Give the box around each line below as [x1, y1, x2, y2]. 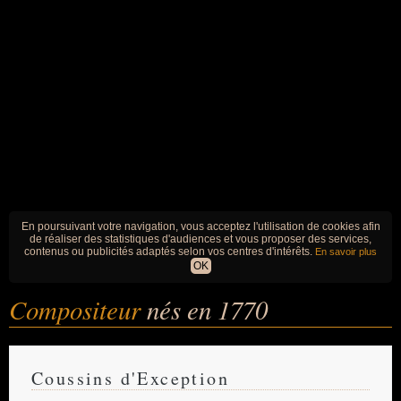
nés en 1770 [147, 292, 268, 327]
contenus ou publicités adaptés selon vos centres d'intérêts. [24, 245, 315, 258]
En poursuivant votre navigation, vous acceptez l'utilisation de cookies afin [21, 220, 380, 233]
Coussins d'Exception [31, 366, 229, 390]
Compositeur [9, 292, 147, 327]
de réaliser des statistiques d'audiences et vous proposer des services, [30, 233, 371, 245]
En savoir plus [315, 246, 377, 257]
